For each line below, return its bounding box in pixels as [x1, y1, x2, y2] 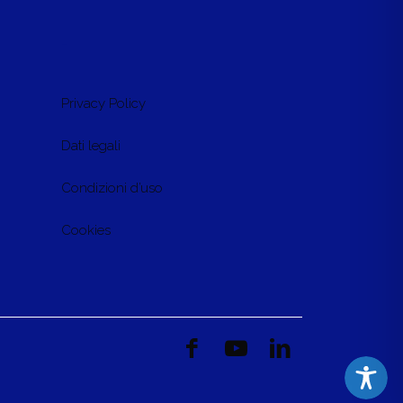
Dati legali [61, 138, 121, 155]
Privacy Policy [61, 95, 146, 112]
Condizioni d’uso [61, 180, 163, 197]
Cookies [61, 222, 111, 239]
